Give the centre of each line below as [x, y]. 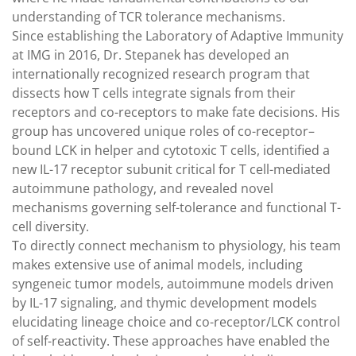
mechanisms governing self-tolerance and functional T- [176, 207]
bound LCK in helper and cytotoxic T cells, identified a [171, 150]
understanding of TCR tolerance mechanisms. [149, 16]
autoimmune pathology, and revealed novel [143, 188]
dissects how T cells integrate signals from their [154, 93]
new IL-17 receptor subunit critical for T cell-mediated [171, 169]
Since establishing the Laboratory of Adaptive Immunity [178, 35]
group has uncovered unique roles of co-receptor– [163, 131]
